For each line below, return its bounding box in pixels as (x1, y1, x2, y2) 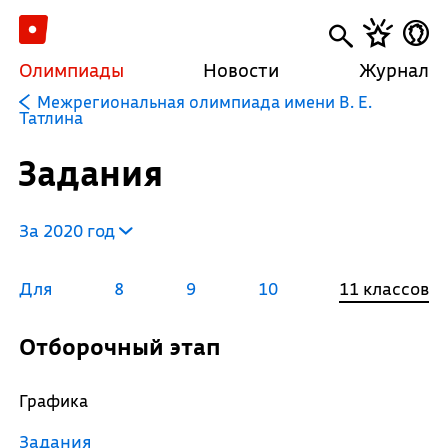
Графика (18, 390, 88, 411)
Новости (203, 58, 280, 82)
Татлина (18, 107, 83, 128)
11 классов (339, 277, 430, 300)
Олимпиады (18, 58, 124, 82)
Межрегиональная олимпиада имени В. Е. (36, 91, 372, 112)
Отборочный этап (35, 332, 221, 361)
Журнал (359, 58, 430, 82)
